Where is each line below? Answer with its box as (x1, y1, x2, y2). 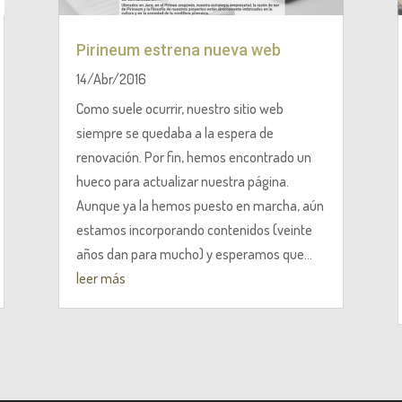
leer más (75, 268, 126, 287)
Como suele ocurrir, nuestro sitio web (75, 99, 284, 118)
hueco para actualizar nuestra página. (75, 171, 289, 190)
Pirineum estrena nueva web (75, 39, 281, 59)
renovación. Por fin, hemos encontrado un (75, 147, 311, 166)
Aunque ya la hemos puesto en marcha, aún (75, 196, 324, 214)
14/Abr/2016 (75, 69, 146, 88)
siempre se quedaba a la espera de (75, 123, 274, 142)
